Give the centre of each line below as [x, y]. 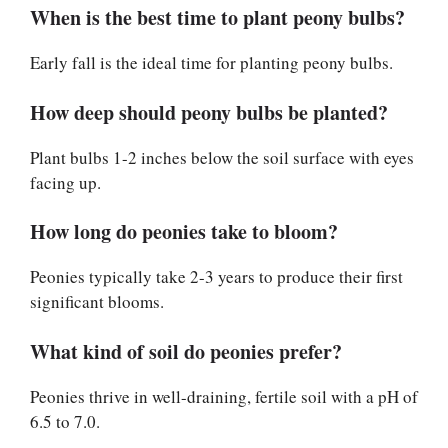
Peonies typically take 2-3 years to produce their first [216, 277]
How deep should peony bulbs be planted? [209, 112]
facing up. [65, 182]
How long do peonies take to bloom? [184, 232]
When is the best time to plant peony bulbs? [217, 18]
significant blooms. [97, 302]
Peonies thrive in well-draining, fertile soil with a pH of [224, 396]
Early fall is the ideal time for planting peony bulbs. [211, 63]
